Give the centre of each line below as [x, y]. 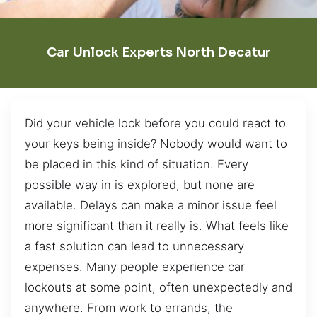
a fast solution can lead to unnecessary [134, 246]
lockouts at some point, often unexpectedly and [158, 287]
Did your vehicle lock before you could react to [155, 123]
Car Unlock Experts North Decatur [158, 53]
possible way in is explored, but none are [140, 184]
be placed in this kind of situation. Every [137, 164]
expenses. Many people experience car [135, 266]
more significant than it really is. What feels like [157, 225]
